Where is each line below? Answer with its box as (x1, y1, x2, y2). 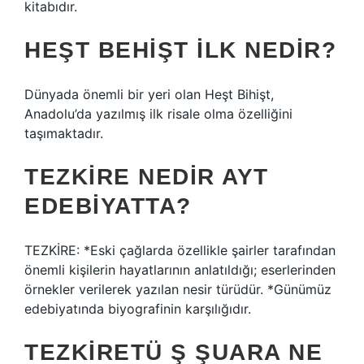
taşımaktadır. (24, 125, 103, 141)
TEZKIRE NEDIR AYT (24, 164, 269, 189)
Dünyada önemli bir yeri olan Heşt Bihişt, (24, 86, 274, 102)
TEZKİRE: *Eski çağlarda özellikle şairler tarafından (24, 242, 336, 258)
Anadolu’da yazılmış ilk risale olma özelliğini (24, 106, 292, 122)
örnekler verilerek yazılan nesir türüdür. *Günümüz (24, 281, 331, 297)
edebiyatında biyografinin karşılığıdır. (24, 301, 251, 317)
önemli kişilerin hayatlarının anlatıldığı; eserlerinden (24, 262, 336, 278)
